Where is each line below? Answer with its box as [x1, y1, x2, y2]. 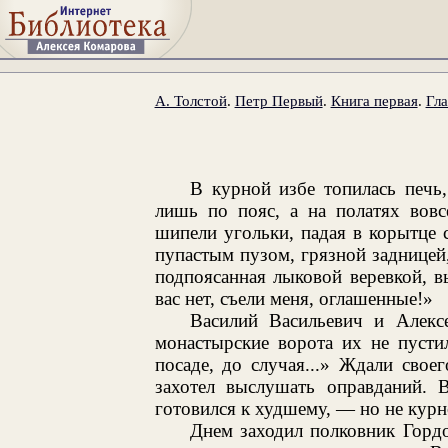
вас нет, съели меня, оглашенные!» [154, 287, 433, 309]
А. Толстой [154, 91, 227, 109]
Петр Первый [234, 91, 323, 109]
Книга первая [330, 91, 418, 109]
